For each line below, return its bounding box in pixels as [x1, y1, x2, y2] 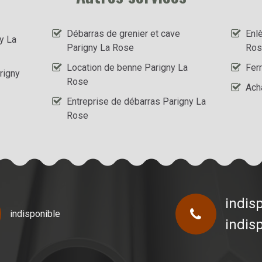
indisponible [9, 208, 60, 219]
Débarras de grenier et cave [67, 27, 181, 39]
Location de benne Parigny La [67, 61, 188, 73]
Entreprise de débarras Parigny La [67, 95, 206, 107]
